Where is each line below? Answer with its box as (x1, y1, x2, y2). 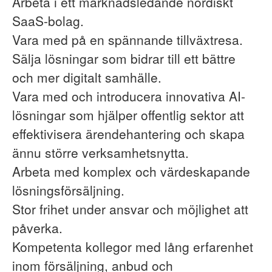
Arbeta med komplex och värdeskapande (12, 162, 250, 180)
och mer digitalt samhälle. (12, 68, 161, 86)
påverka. (12, 219, 63, 237)
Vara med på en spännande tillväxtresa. (12, 30, 243, 49)
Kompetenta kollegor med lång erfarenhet (12, 237, 253, 256)
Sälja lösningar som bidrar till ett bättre (12, 49, 236, 67)
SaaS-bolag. (12, 12, 84, 30)
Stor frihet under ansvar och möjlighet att (12, 200, 248, 218)
